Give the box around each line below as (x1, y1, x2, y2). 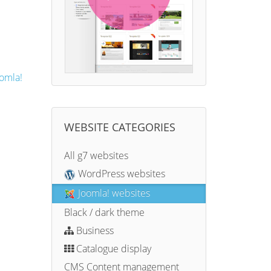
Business (73, 223, 114, 237)
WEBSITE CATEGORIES (64, 120, 175, 134)
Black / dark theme (64, 205, 145, 219)
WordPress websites (77, 167, 165, 180)
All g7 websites (64, 149, 128, 162)
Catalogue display (73, 241, 151, 255)
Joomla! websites (77, 186, 150, 200)
